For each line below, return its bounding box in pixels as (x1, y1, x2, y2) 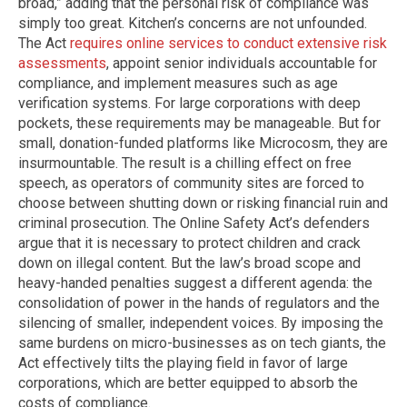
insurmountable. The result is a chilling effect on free (18, 154, 352, 172)
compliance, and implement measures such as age (18, 74, 338, 92)
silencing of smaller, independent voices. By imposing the (18, 313, 383, 332)
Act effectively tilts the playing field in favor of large (18, 353, 348, 372)
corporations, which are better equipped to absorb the (18, 373, 358, 392)
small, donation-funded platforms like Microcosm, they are (18, 134, 388, 152)
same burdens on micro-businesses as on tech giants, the (18, 333, 386, 352)
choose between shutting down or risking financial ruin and (18, 194, 388, 212)
